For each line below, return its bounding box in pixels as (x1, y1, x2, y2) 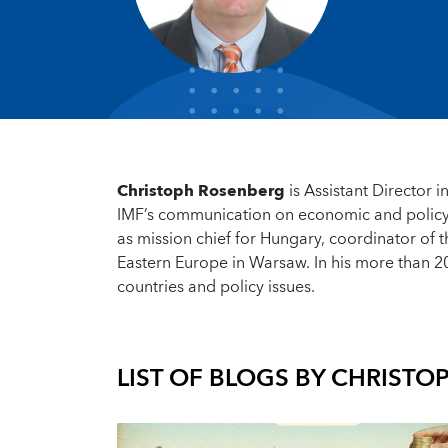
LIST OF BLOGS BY (117, 358, 331, 400)
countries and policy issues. (117, 273, 315, 301)
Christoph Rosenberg (117, 177, 285, 205)
